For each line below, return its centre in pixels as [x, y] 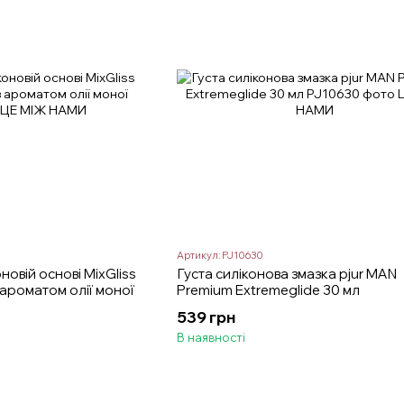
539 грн [206, 317]
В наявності [211, 337]
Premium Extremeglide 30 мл [268, 289]
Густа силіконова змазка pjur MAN [286, 273]
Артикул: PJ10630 [220, 255]
